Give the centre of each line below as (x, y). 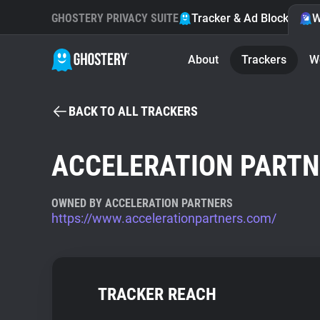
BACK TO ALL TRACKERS (133, 111)
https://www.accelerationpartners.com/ (164, 218)
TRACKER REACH (157, 294)
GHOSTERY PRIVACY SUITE (115, 18)
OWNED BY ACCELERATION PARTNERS (142, 203)
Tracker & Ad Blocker (245, 18)
